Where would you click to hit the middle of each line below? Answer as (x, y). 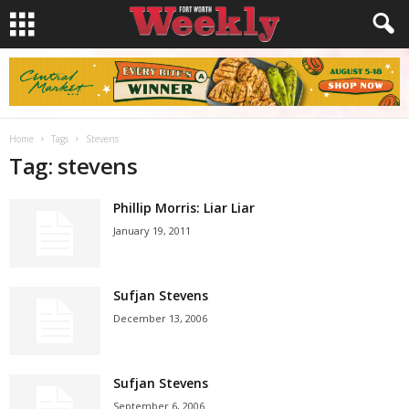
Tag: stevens (73, 166)
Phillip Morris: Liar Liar (184, 208)
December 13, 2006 (160, 318)
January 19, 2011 (152, 231)
